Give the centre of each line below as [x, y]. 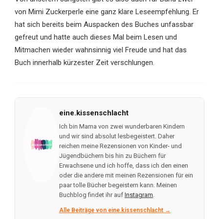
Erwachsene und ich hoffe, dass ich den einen [123, 166]
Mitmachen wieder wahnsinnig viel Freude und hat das [100, 50]
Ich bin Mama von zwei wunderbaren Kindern [122, 127]
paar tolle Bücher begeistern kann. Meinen [118, 185]
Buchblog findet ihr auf [92, 195]
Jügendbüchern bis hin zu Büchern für [112, 156]
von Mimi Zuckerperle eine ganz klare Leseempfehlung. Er [107, 12]
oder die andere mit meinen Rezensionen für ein [126, 175]
